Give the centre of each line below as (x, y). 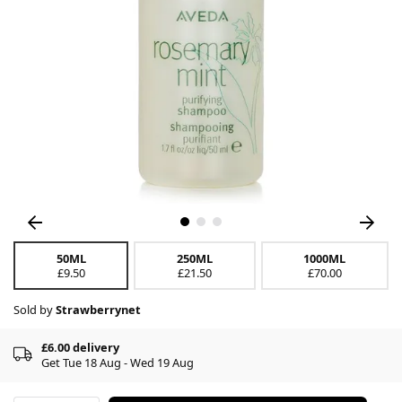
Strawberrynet (98, 309)
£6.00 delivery (80, 347)
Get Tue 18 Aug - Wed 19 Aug (118, 362)
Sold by (35, 309)
